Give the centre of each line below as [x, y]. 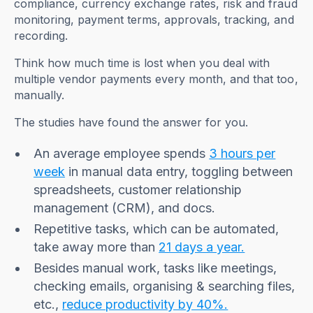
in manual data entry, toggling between [179, 172]
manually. [39, 95]
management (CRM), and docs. [126, 208]
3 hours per [242, 154]
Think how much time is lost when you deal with [142, 63]
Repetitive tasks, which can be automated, [156, 229]
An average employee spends [122, 154]
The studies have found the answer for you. [131, 123]
